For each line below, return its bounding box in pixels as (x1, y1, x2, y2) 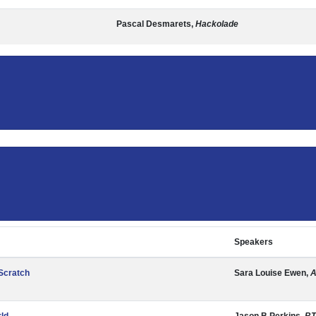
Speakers (234, 237, 273, 247)
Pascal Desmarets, (116, 19, 195, 29)
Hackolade (195, 19, 238, 29)
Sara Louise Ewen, (234, 268, 310, 278)
